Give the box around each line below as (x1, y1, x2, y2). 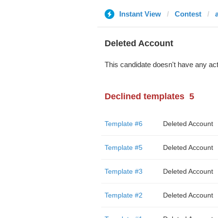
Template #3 (104, 167, 143, 175)
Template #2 (104, 191, 143, 199)
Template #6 (104, 120, 143, 127)
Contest (174, 10, 201, 18)
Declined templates (104, 91, 184, 101)
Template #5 (104, 144, 143, 151)
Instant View (119, 10, 161, 18)
